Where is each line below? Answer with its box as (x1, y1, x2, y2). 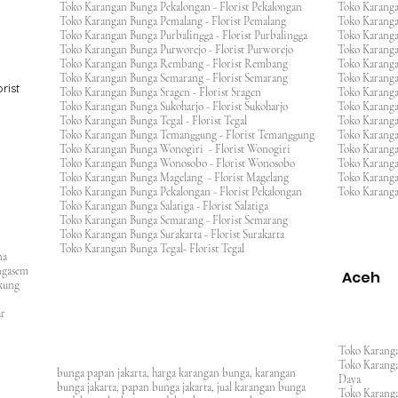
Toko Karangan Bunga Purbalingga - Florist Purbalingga (60, 28, 318, 43)
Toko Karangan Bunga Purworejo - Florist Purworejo (60, 43, 304, 57)
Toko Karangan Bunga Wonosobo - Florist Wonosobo (60, 156, 306, 171)
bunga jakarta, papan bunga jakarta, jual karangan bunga (57, 380, 306, 394)
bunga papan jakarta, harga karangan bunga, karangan (57, 366, 296, 380)
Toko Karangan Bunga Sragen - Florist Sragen (60, 85, 272, 99)
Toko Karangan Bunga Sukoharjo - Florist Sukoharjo (60, 99, 298, 114)
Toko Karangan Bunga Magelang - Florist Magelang (60, 171, 289, 185)
